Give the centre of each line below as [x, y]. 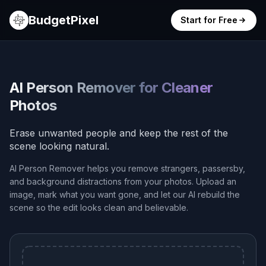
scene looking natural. [59, 146]
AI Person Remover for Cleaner [111, 88]
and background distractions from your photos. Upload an [123, 181]
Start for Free [209, 20]
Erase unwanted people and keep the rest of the [119, 133]
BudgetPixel [64, 20]
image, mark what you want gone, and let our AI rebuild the [125, 194]
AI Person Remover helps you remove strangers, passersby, [127, 168]
